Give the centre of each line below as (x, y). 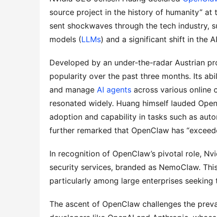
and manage (73, 90)
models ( (65, 39)
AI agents (114, 90)
